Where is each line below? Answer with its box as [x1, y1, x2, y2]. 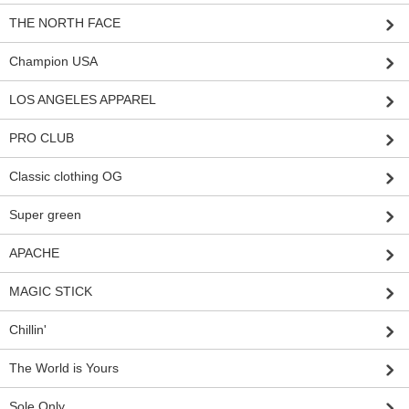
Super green [9, 207, 81, 223]
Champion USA [9, 54, 98, 69]
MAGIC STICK [9, 284, 92, 299]
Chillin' [9, 322, 47, 338]
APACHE [9, 246, 59, 261]
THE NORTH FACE [9, 16, 121, 31]
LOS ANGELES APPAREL [9, 92, 156, 108]
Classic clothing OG [9, 169, 122, 184]
